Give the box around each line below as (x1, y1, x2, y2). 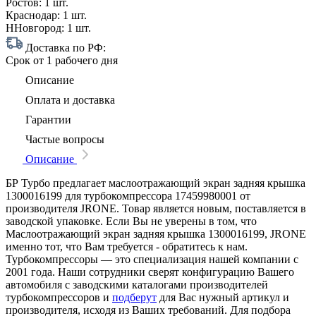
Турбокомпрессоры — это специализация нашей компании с (6, 253, 298, 265)
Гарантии (23, 113, 71, 126)
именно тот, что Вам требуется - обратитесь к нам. (6, 240, 248, 253)
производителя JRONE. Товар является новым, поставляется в (6, 202, 306, 214)
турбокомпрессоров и (6, 291, 112, 303)
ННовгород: (6, 21, 64, 34)
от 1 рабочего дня (33, 54, 118, 66)
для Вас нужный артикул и (157, 291, 289, 303)
